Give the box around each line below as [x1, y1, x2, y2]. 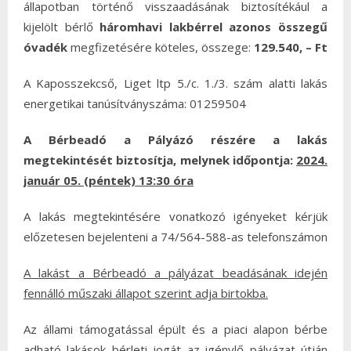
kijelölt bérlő [24, 19, 100, 34]
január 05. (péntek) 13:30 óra [24, 172, 194, 188]
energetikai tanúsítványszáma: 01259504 [24, 96, 246, 111]
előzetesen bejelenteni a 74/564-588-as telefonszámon [24, 229, 327, 244]
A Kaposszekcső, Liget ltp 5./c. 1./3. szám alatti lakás [24, 75, 327, 91]
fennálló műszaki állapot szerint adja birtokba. [24, 285, 268, 301]
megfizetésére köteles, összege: [67, 39, 254, 55]
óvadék [24, 39, 67, 55]
